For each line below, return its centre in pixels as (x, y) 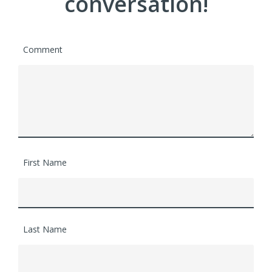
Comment (43, 50)
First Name (45, 163)
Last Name (45, 229)
